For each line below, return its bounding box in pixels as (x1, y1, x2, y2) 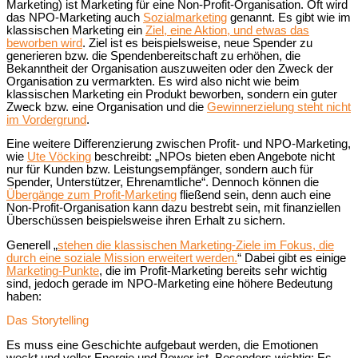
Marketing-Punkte (6, 264, 99, 277)
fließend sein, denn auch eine (177, 189, 331, 202)
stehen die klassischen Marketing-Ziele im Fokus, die (58, 238, 334, 252)
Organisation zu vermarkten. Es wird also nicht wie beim (6, 74, 300, 88)
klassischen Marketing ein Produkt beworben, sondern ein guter (6, 87, 337, 101)
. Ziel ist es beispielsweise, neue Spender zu (82, 36, 312, 50)
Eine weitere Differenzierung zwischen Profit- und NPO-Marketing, (6, 137, 351, 151)
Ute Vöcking (27, 150, 91, 164)
